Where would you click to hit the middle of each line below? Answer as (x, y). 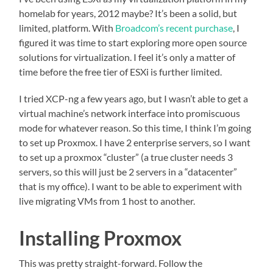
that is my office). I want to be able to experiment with (131, 186)
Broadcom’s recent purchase (174, 28)
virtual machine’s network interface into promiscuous (130, 113)
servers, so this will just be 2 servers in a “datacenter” (128, 172)
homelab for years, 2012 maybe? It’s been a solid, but (128, 13)
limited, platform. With (67, 28)
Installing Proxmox (101, 238)
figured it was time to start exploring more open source (133, 43)
